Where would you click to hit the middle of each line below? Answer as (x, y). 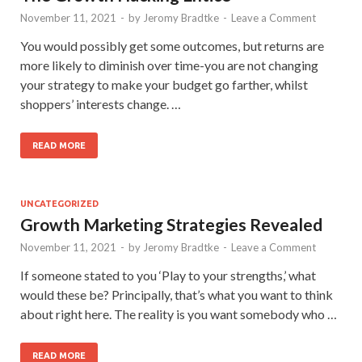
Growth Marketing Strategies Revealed (171, 224)
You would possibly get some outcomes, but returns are (172, 45)
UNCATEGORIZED (59, 203)
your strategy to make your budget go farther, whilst (164, 84)
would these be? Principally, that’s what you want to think (177, 294)
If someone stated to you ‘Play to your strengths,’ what (168, 275)
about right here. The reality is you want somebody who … (179, 314)
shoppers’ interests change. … (101, 103)
